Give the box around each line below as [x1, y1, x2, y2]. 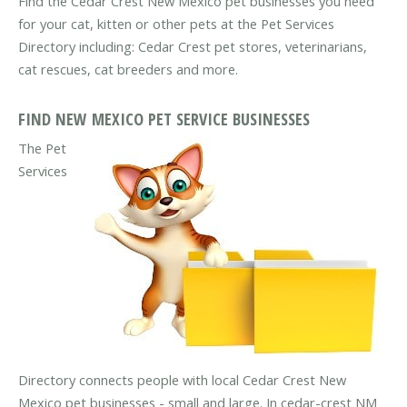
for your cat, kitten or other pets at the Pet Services [18, 15, 334, 34]
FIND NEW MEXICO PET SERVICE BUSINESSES [18, 106, 310, 130]
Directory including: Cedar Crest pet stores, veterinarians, [18, 37, 367, 56]
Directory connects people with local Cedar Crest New [18, 370, 346, 389]
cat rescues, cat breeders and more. [18, 60, 238, 79]
